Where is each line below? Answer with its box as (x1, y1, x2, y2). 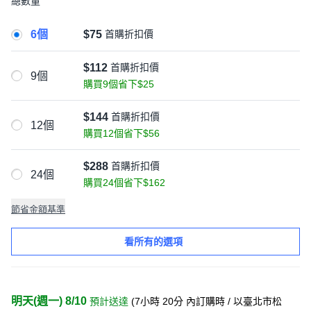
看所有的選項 (124, 235, 183, 247)
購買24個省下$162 (83, 177, 165, 188)
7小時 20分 (135, 296, 183, 307)
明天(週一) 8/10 (11, 295, 87, 307)
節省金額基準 (11, 204, 65, 215)
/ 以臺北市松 (225, 296, 282, 307)
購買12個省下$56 (83, 128, 160, 139)
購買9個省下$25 (83, 78, 154, 90)
